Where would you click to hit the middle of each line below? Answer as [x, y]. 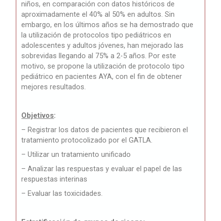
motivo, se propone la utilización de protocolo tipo [103, 66]
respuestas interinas [55, 179]
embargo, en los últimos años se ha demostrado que [108, 25]
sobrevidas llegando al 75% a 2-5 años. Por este [99, 56]
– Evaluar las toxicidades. [62, 194]
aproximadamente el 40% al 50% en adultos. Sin [98, 15]
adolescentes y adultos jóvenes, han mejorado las [103, 46]
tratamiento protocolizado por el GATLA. [87, 140]
